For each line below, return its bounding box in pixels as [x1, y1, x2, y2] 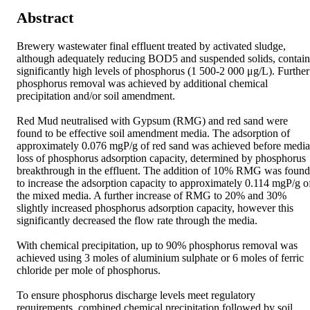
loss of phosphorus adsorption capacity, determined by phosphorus [17, 152, 306, 164]
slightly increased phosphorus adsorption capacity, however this [17, 201, 293, 214]
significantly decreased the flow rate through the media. [17, 214, 260, 226]
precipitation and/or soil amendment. [17, 89, 178, 102]
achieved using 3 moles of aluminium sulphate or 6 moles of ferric [17, 251, 304, 264]
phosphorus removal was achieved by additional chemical [17, 77, 268, 89]
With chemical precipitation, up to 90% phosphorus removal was [17, 239, 298, 251]
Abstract [17, 9, 73, 27]
